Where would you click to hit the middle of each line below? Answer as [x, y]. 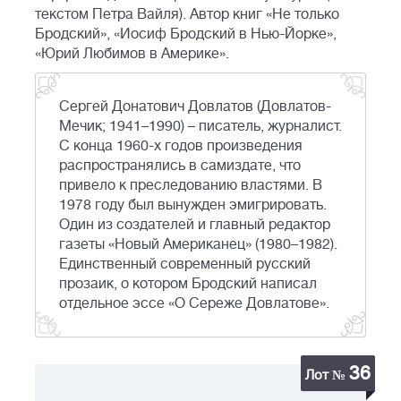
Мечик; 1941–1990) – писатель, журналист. [200, 127]
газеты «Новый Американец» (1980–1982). [198, 245]
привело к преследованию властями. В [191, 186]
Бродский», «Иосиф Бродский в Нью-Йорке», [186, 34]
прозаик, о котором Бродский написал [188, 284]
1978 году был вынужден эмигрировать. [193, 205]
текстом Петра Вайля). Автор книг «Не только [187, 15]
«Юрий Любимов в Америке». [132, 54]
